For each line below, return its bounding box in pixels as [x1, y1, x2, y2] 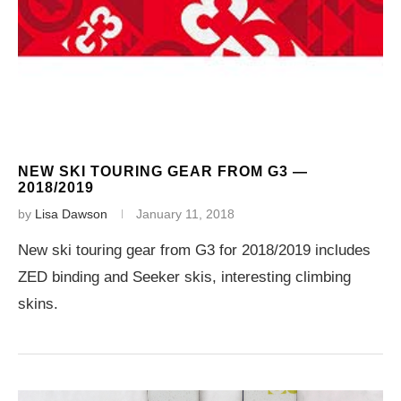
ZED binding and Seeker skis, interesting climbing [18, 269, 351, 286]
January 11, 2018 [136, 207, 235, 221]
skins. [18, 295, 58, 312]
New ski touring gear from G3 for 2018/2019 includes [18, 242, 371, 259]
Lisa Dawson [35, 207, 107, 221]
